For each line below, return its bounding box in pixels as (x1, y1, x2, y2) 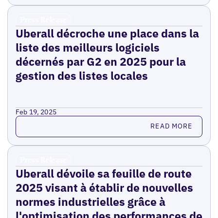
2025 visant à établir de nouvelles (15, 180, 193, 195)
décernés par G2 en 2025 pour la (15, 54, 186, 69)
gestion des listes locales (15, 68, 148, 83)
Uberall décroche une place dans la (15, 25, 199, 40)
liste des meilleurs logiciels (15, 39, 160, 54)
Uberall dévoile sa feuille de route (15, 165, 192, 181)
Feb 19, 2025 (15, 107, 57, 116)
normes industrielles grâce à (15, 194, 165, 209)
